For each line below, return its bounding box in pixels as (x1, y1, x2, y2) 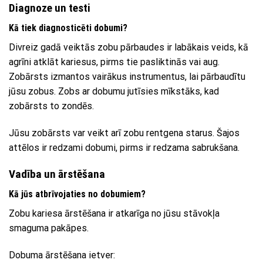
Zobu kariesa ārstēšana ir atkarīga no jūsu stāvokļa (9, 208, 220, 220)
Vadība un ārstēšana (9, 167, 105, 181)
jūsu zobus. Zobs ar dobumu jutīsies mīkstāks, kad (9, 86, 219, 97)
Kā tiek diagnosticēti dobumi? (9, 22, 127, 34)
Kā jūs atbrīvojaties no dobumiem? (9, 188, 146, 200)
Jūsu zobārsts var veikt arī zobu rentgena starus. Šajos (9, 127, 240, 139)
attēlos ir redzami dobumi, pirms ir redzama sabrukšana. (9, 141, 240, 153)
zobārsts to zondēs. (9, 100, 94, 112)
